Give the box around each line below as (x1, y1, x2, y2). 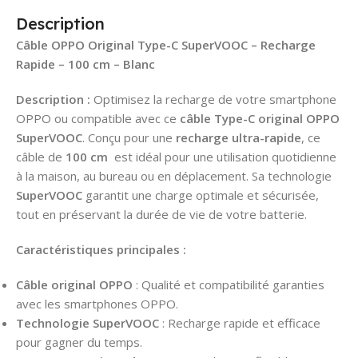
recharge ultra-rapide (176, 129, 301, 146)
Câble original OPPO (16, 276, 133, 293)
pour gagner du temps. (16, 334, 142, 351)
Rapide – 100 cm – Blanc (16, 56, 155, 73)
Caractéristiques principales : (16, 241, 186, 258)
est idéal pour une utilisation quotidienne (108, 149, 336, 165)
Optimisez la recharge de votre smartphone (90, 91, 336, 108)
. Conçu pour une (82, 129, 176, 146)
